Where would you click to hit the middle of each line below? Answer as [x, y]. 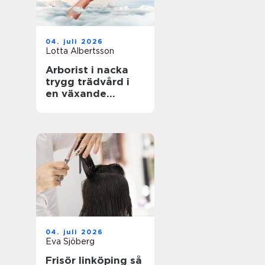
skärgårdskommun [94, 105]
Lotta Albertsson [80, 51]
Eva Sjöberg [70, 241]
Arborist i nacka [87, 70]
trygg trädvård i [88, 82]
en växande [76, 93]
